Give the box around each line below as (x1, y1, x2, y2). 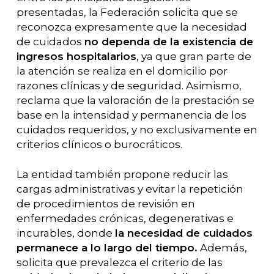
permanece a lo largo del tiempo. (16, 242, 198, 254)
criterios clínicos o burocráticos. (16, 138, 182, 150)
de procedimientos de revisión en (16, 198, 195, 210)
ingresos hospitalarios (16, 50, 136, 62)
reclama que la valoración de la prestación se (16, 94, 254, 106)
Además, (197, 242, 247, 254)
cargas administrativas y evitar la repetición (16, 183, 243, 195)
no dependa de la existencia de (84, 35, 253, 48)
